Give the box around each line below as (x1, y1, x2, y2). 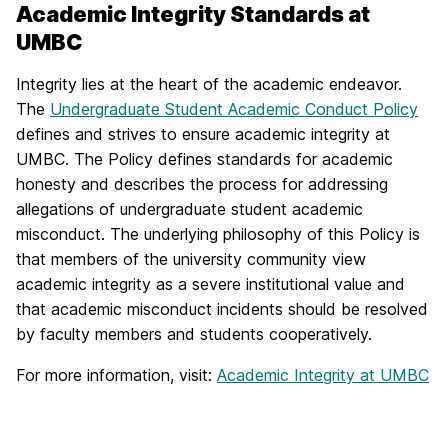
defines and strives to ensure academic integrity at (16, 124, 390, 144)
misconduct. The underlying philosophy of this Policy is (16, 224, 420, 244)
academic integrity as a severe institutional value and (16, 274, 405, 294)
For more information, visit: (16, 365, 217, 385)
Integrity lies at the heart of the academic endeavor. (16, 74, 402, 94)
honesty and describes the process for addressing (16, 174, 388, 194)
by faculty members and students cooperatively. (16, 324, 372, 344)
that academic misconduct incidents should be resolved (16, 299, 428, 319)
